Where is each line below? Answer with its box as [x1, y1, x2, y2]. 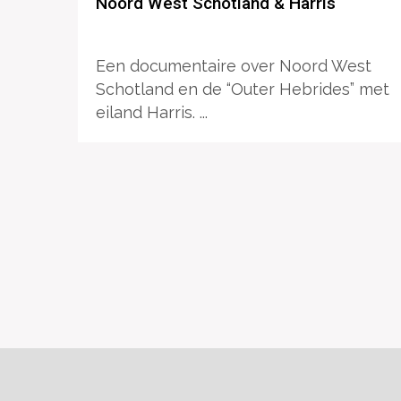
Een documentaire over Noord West [96, 56, 371, 76]
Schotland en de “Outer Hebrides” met [96, 80, 389, 99]
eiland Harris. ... [96, 103, 208, 123]
